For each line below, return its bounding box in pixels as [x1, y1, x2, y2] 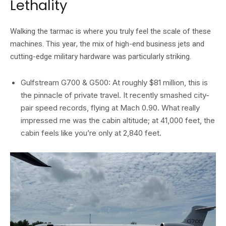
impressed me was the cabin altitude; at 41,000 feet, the [21, 115, 215, 125]
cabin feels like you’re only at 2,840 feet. [21, 128, 161, 138]
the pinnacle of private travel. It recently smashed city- [21, 90, 209, 100]
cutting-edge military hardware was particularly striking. [10, 50, 191, 62]
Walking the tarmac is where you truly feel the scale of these [10, 25, 211, 37]
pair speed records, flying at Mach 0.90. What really [21, 102, 200, 112]
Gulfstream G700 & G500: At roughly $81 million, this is [21, 77, 208, 87]
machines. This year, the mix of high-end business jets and [10, 38, 204, 49]
